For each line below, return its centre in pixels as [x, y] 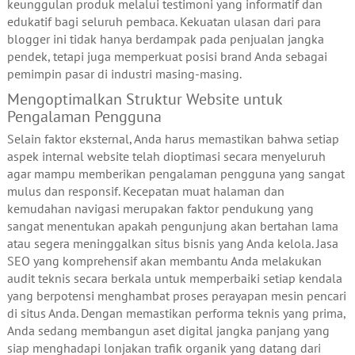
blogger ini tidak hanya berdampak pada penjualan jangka [165, 39]
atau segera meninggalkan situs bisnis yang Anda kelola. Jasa [172, 244]
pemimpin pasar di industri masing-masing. [124, 74]
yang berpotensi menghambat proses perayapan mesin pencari [176, 296]
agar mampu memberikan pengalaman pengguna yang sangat [176, 174]
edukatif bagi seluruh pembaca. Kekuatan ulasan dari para [164, 22]
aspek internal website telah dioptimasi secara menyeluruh [166, 157]
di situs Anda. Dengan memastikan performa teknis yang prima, [176, 313]
